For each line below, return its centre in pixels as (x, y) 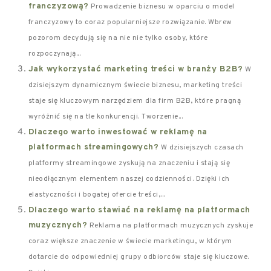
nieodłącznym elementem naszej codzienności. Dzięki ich (129, 179)
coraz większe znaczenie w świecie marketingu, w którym (130, 241)
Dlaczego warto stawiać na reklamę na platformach (139, 210)
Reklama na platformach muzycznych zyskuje (171, 226)
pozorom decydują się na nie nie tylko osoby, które (118, 38)
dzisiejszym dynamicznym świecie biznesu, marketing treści (135, 85)
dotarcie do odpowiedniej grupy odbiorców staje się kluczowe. (139, 257)
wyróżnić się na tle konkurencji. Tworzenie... (106, 117)
